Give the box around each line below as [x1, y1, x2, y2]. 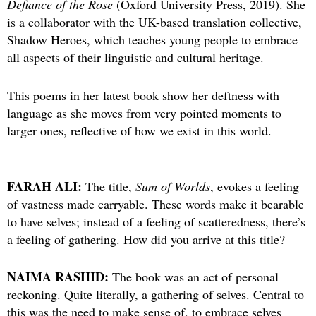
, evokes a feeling [210, 177, 299, 195]
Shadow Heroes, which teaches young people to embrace [7, 30, 298, 48]
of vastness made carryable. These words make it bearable [7, 195, 304, 212]
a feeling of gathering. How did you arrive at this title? [7, 230, 285, 248]
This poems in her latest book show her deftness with [7, 86, 279, 104]
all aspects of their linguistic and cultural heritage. [7, 48, 264, 66]
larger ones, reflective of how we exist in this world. [7, 121, 272, 139]
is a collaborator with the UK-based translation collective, [7, 13, 302, 30]
